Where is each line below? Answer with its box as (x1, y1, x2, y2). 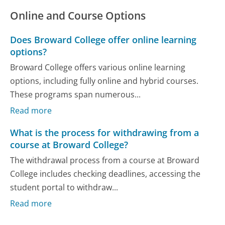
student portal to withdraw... (10, 182, 119, 193)
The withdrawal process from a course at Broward (10, 155, 200, 166)
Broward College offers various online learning (10, 62, 186, 73)
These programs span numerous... (10, 89, 141, 100)
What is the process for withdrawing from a (10, 126, 199, 139)
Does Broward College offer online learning (10, 33, 197, 46)
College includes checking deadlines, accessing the (10, 168, 201, 180)
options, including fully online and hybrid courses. (10, 75, 199, 87)
